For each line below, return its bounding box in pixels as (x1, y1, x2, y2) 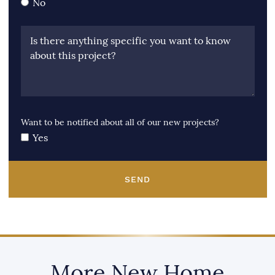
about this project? (29, 50, 116, 62)
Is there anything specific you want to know (29, 35, 231, 47)
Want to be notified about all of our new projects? (20, 117, 219, 128)
